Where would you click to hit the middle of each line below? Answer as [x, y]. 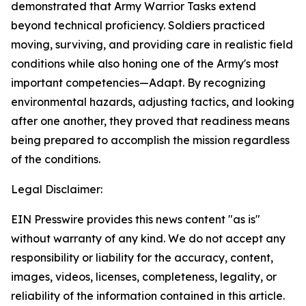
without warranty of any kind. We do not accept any [148, 238]
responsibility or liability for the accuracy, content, [142, 258]
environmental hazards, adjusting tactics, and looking [153, 102]
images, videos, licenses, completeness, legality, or [144, 277]
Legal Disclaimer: [57, 189]
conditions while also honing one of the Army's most [145, 64]
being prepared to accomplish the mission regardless [150, 140]
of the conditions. [56, 159]
